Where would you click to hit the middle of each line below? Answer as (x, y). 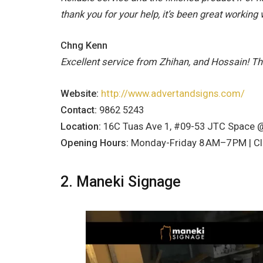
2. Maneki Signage (121, 182)
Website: (81, 93)
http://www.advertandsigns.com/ (173, 93)
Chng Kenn (84, 46)
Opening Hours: (96, 143)
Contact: (80, 110)
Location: (82, 126)
